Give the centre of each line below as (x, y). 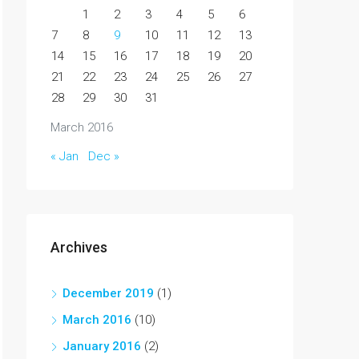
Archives (79, 247)
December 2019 (108, 293)
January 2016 (102, 346)
